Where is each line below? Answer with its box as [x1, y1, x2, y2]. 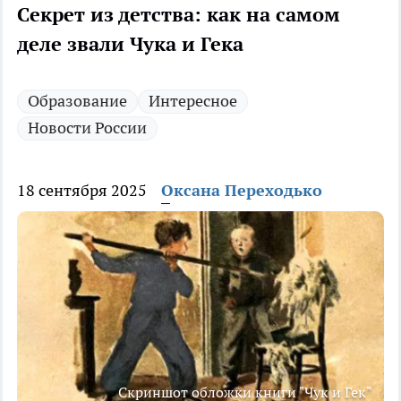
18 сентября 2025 [17, 180, 147, 201]
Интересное [149, 90, 237, 112]
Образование [28, 90, 127, 112]
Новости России [28, 117, 147, 139]
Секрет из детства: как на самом [17, 2, 340, 28]
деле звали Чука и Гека [17, 31, 243, 57]
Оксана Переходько [161, 180, 322, 201]
